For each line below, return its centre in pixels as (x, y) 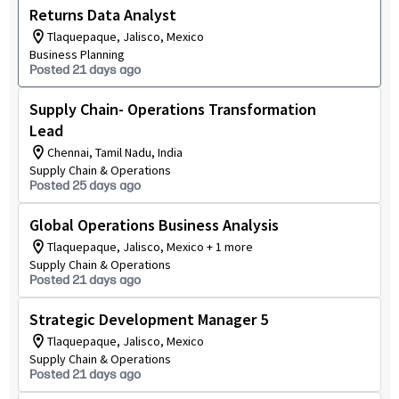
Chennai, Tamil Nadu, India (115, 152)
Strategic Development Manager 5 (149, 319)
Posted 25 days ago (85, 186)
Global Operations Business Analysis (154, 225)
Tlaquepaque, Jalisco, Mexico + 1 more (150, 247)
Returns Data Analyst (103, 15)
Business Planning (77, 54)
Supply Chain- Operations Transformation (173, 109)
